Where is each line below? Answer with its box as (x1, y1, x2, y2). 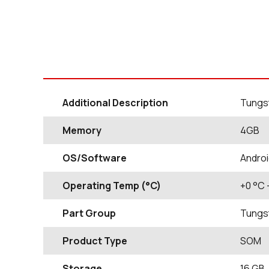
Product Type (62, 234, 127, 247)
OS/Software (62, 151, 127, 165)
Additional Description (62, 95, 168, 109)
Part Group (62, 206, 116, 220)
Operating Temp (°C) (62, 178, 161, 192)
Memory (62, 123, 101, 137)
